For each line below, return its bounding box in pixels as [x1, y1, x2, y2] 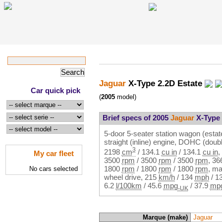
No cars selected [29, 165, 78, 172]
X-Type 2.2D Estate [126, 78, 205, 89]
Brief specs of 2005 [102, 113, 170, 122]
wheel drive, [104, 172, 145, 181]
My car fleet [34, 149, 74, 158]
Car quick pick [31, 86, 81, 95]
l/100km [115, 181, 142, 190]
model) [115, 93, 136, 101]
